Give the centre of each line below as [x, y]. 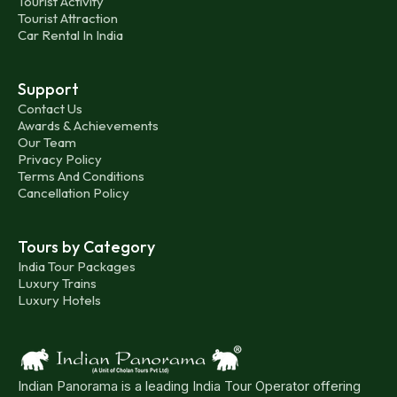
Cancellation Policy [74, 192]
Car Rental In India [70, 35]
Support [48, 89]
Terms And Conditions [81, 175]
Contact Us [50, 108]
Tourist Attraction [68, 18]
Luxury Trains [57, 283]
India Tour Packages [77, 266]
